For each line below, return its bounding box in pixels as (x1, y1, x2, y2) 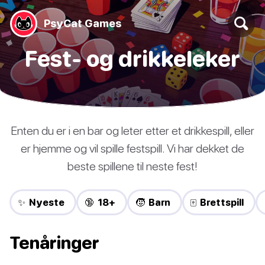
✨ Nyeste (18, 197, 64, 208)
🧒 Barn (135, 197, 170, 208)
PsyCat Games (44, 17, 121, 30)
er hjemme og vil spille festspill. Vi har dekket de (21, 141, 244, 155)
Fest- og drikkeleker (25, 45, 240, 72)
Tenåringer (9, 232, 99, 253)
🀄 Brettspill (190, 197, 244, 208)
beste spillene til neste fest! (67, 159, 198, 173)
